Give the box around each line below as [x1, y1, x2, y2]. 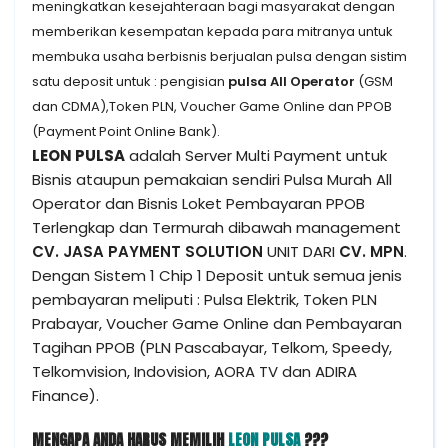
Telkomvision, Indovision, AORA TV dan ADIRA [32, 361, 357, 382]
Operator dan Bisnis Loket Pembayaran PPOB [32, 193, 365, 214]
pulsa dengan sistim [276, 47, 407, 66]
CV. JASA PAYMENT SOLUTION [32, 241, 267, 262]
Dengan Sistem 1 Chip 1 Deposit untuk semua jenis [32, 265, 402, 286]
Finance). [32, 385, 99, 406]
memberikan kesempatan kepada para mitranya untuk [32, 22, 393, 41]
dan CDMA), [32, 97, 109, 116]
